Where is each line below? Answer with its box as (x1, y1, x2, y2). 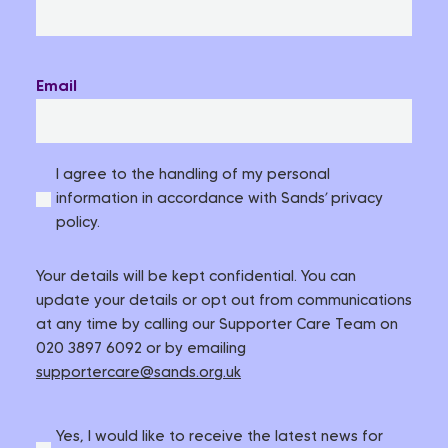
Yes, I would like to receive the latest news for (56, 430, 383, 445)
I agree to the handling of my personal (56, 168, 330, 183)
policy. (56, 216, 100, 231)
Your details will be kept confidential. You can (36, 270, 356, 285)
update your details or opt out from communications (36, 294, 412, 309)
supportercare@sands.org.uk (36, 366, 241, 381)
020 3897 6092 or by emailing (36, 342, 246, 357)
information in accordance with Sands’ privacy (56, 192, 383, 207)
